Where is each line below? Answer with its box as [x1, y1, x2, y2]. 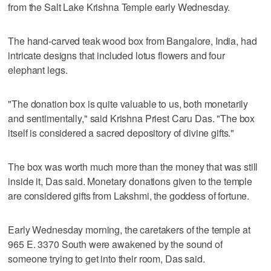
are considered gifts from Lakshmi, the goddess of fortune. [8, 188, 250, 203]
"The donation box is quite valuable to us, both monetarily [8, 96, 249, 111]
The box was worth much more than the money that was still [8, 159, 258, 174]
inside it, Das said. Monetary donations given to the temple [8, 174, 253, 188]
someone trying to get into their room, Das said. [8, 251, 205, 266]
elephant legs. [8, 62, 68, 77]
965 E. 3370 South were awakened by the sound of [8, 237, 223, 251]
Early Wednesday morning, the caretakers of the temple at [8, 222, 250, 237]
